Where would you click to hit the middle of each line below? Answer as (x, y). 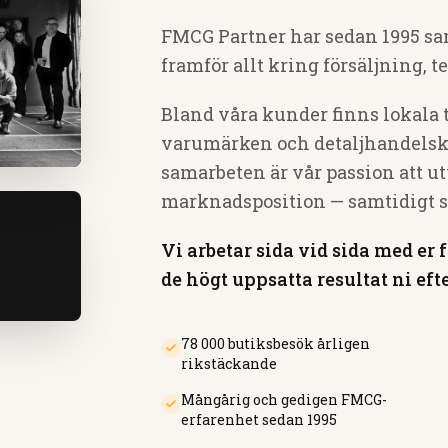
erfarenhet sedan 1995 (259, 419)
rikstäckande (229, 363)
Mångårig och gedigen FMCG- (284, 399)
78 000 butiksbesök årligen (276, 343)
